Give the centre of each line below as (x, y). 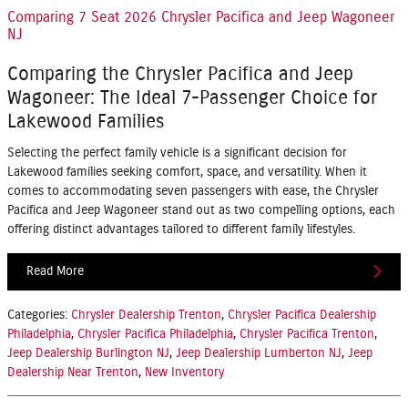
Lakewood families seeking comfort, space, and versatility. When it (187, 172)
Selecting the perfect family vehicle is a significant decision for (177, 153)
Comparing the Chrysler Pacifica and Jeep (180, 75)
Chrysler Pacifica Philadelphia (155, 335)
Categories (36, 316)
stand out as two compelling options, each (277, 210)
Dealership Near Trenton (73, 373)
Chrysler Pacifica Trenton (307, 335)
